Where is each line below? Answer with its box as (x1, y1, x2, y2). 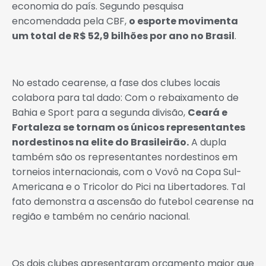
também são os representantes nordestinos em (12, 150, 237, 164)
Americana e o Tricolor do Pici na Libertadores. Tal (12, 180, 245, 194)
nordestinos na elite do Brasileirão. (12, 135, 189, 150)
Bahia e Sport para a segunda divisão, (12, 106, 188, 120)
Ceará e (188, 106, 227, 120)
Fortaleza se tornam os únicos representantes (12, 121, 245, 135)
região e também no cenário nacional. (12, 210, 192, 224)
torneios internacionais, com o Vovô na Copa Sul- (12, 165, 242, 179)
